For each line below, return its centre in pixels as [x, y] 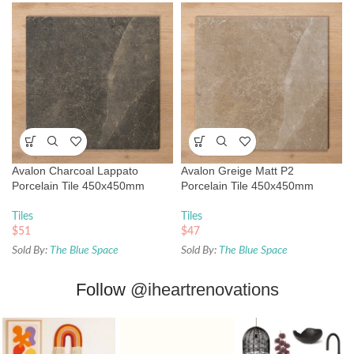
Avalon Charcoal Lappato [75, 170]
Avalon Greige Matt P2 [237, 170]
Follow [103, 289]
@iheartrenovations [204, 289]
